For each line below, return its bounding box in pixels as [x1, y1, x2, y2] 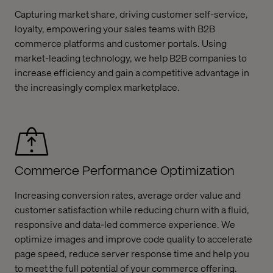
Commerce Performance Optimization [15, 162, 235, 179]
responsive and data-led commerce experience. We [15, 218, 235, 230]
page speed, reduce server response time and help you [15, 247, 249, 260]
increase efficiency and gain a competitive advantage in [15, 66, 249, 79]
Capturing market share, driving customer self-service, [15, 7, 248, 20]
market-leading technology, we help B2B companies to [15, 51, 247, 64]
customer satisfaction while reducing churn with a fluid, [15, 203, 249, 216]
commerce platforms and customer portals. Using [15, 37, 227, 49]
